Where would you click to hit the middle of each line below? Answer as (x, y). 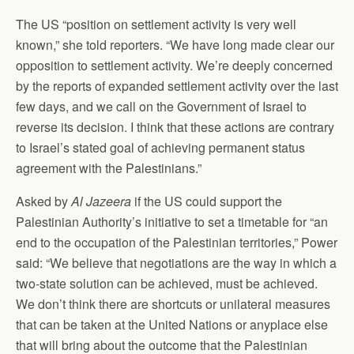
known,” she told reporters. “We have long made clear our (175, 45)
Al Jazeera (101, 201)
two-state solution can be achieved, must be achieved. (167, 284)
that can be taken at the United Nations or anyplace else (172, 325)
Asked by (43, 201)
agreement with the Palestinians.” (109, 168)
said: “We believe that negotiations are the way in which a (176, 263)
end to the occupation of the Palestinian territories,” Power (177, 243)
